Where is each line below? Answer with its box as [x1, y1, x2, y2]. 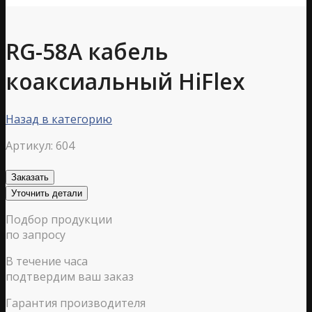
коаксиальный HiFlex [6, 66, 245, 97]
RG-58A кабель [6, 36, 168, 67]
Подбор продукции [6, 211, 112, 227]
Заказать [11, 171, 49, 182]
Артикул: [6, 137, 53, 153]
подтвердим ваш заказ [6, 268, 134, 284]
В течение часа [6, 253, 88, 269]
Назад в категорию [6, 111, 112, 127]
